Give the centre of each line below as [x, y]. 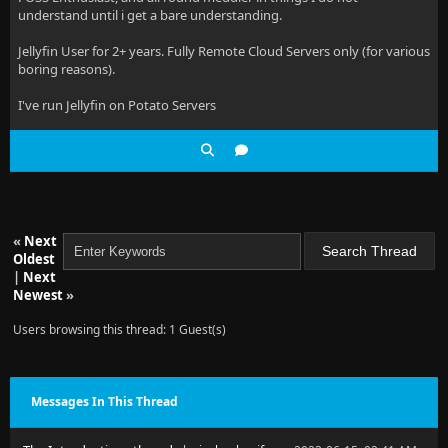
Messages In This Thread [104, 401]
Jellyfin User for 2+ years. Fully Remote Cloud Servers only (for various [224, 51]
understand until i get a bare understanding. [150, 15]
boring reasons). [66, 69]
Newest [38, 295]
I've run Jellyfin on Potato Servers [117, 105]
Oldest [34, 259]
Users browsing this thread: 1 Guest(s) [119, 329]
